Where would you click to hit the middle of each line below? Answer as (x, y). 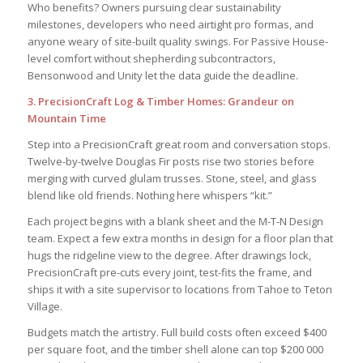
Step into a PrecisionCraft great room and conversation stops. (179, 144)
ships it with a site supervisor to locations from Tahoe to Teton (179, 289)
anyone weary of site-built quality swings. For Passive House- (177, 41)
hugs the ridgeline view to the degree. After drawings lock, (169, 255)
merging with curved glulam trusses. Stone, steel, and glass (172, 178)
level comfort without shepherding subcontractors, (151, 58)
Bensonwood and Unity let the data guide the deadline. (162, 75)
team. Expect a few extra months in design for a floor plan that (180, 238)
